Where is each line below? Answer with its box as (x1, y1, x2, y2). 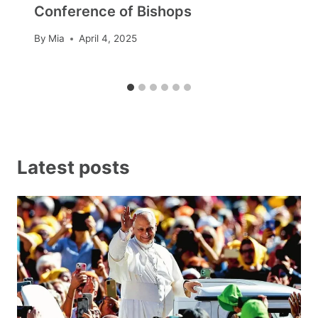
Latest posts (17, 155, 130, 178)
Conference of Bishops (34, 2, 192, 20)
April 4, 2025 (79, 33, 138, 45)
